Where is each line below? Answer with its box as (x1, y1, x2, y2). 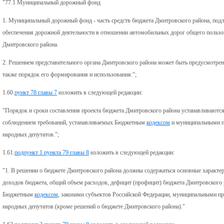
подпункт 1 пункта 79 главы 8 (14, 148, 89, 156)
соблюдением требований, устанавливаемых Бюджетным (2, 118, 146, 126)
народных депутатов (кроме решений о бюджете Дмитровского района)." (2, 202, 185, 210)
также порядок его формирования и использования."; (2, 70, 136, 78)
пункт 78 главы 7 (14, 88, 57, 96)
